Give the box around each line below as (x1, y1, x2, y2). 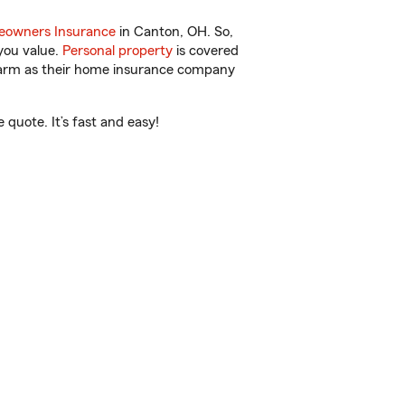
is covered (173, 43, 239, 58)
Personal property (62, 43, 173, 58)
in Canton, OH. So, (116, 24, 233, 39)
